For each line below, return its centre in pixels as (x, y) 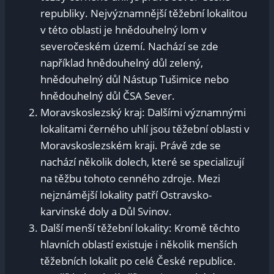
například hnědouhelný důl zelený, (122, 63)
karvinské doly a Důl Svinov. (106, 212)
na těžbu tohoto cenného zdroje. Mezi (130, 179)
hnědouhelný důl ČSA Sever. (108, 96)
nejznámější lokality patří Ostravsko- (126, 195)
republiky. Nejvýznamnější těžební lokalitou (144, 13)
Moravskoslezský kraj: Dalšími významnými (143, 113)
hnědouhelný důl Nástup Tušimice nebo (135, 80)
